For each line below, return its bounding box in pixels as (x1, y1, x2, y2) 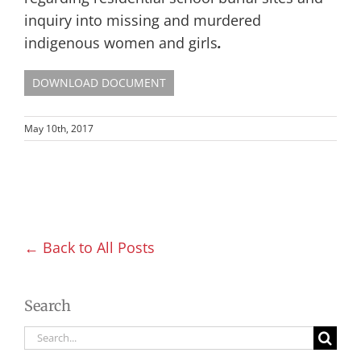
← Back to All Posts (24, 238, 155, 257)
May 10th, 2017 (24, 122, 93, 135)
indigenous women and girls (24, 33, 218, 52)
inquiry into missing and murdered (24, 10, 261, 30)
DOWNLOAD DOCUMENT (32, 75, 166, 90)
